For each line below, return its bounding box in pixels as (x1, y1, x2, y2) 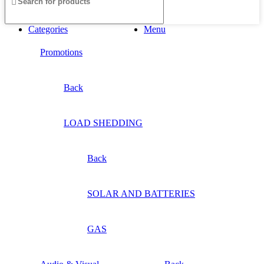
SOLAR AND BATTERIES (87, 188, 195, 199)
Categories (28, 24, 68, 34)
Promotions (40, 47, 82, 57)
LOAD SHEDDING (64, 117, 143, 128)
